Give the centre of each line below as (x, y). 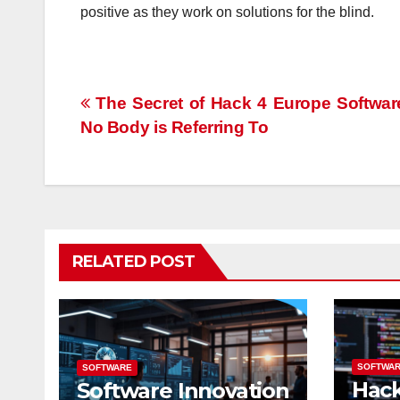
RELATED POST (134, 261)
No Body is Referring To (175, 127)
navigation (152, 146)
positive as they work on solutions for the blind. (227, 12)
